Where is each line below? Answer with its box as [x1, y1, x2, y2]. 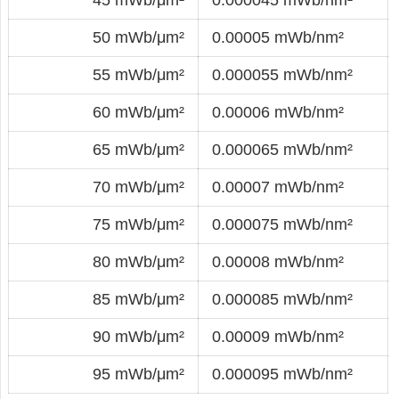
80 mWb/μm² [93, 252, 184, 271]
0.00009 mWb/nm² [212, 327, 344, 346]
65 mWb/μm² [93, 140, 184, 159]
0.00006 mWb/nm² [212, 102, 344, 121]
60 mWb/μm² [93, 102, 184, 121]
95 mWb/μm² [93, 364, 184, 383]
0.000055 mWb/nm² [212, 65, 353, 84]
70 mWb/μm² [93, 177, 184, 196]
